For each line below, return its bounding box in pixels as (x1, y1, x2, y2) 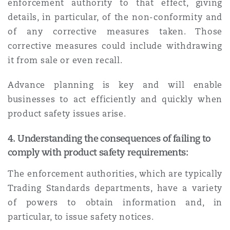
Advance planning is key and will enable (8, 80, 222, 90)
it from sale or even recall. (8, 55, 123, 66)
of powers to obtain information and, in (8, 197, 222, 208)
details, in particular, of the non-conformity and (8, 12, 222, 23)
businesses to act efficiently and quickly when (8, 94, 222, 105)
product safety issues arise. (8, 108, 126, 119)
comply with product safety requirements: (8, 146, 188, 158)
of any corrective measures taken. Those (8, 26, 222, 37)
